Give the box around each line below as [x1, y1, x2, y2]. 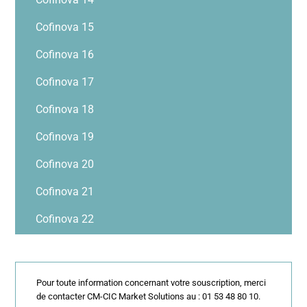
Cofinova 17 [36, 75, 95, 88]
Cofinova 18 [36, 102, 95, 116]
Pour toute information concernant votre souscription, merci [36, 278, 267, 288]
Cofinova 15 [36, 20, 95, 34]
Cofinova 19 [36, 130, 95, 143]
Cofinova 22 [36, 212, 95, 225]
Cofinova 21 [36, 184, 95, 198]
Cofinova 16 [36, 47, 95, 61]
